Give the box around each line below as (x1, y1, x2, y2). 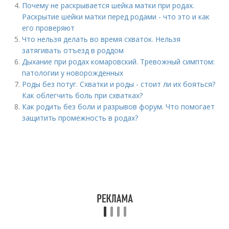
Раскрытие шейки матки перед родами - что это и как (22, 12, 210, 21)
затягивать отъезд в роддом (22, 45, 124, 55)
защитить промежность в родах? (22, 113, 139, 123)
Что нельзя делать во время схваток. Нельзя (22, 34, 181, 44)
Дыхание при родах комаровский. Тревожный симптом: (22, 57, 215, 66)
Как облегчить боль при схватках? (22, 90, 143, 100)
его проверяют (22, 23, 75, 33)
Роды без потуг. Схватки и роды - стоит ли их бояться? (22, 79, 216, 89)
